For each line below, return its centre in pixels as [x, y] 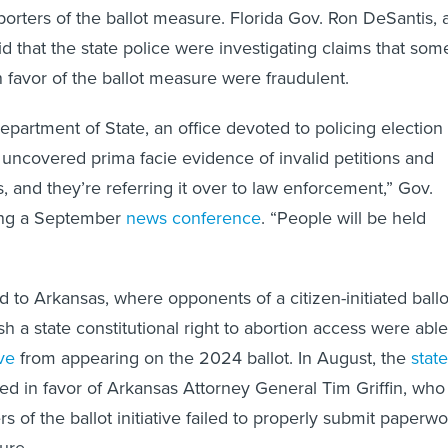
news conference [191, 218]
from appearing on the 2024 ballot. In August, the [210, 358]
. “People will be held [343, 218]
